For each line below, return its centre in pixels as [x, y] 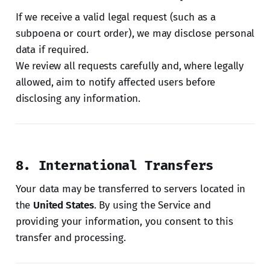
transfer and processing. [71, 237]
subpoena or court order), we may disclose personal [135, 33]
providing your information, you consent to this [124, 221]
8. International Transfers [114, 165]
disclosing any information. [78, 98]
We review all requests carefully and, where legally [130, 66]
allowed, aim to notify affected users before [115, 82]
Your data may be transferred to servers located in [130, 189]
